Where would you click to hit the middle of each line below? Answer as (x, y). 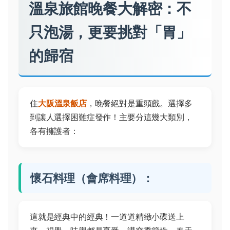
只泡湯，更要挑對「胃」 (110, 32)
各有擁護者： (54, 131)
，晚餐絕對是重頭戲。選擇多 (139, 103)
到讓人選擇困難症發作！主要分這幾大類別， (111, 117)
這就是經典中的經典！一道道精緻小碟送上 (107, 217)
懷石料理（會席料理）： (92, 178)
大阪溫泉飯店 (62, 103)
